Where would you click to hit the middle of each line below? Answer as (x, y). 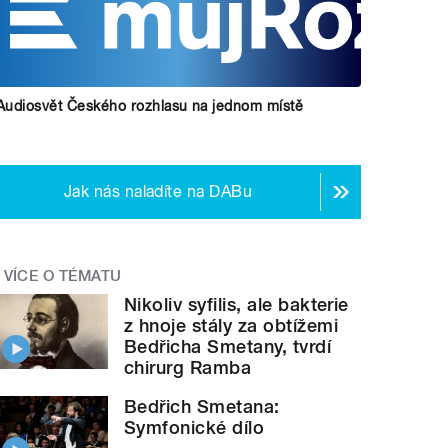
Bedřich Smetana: (202, 406)
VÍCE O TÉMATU (62, 276)
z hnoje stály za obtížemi (231, 325)
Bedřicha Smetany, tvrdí (228, 346)
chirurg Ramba (188, 367)
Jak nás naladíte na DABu (158, 192)
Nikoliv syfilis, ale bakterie (236, 304)
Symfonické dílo (194, 427)
